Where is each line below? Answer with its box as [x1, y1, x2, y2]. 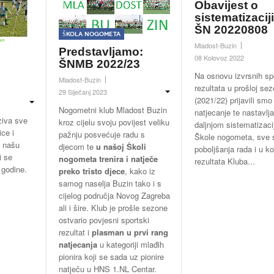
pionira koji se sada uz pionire [58, 251, 164, 263]
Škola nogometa [62, 30, 120, 39]
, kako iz [124, 165, 155, 177]
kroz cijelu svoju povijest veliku [58, 116, 169, 128]
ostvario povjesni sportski [58, 214, 149, 226]
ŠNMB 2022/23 [58, 57, 140, 71]
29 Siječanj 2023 [58, 87, 107, 97]
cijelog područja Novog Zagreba [58, 190, 170, 202]
